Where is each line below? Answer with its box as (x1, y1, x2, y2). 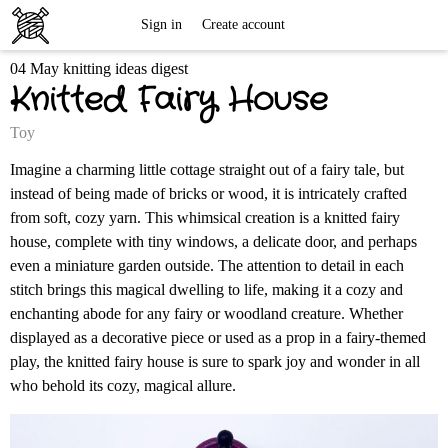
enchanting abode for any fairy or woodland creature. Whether (10, 305, 403, 322)
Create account (201, 17, 285, 32)
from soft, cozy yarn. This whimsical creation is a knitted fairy (10, 209, 400, 226)
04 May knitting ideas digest (10, 60, 188, 77)
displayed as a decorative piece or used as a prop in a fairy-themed (10, 329, 426, 346)
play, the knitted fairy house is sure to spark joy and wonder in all (10, 353, 420, 370)
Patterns (54, 110, 147, 140)
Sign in (140, 17, 182, 32)
